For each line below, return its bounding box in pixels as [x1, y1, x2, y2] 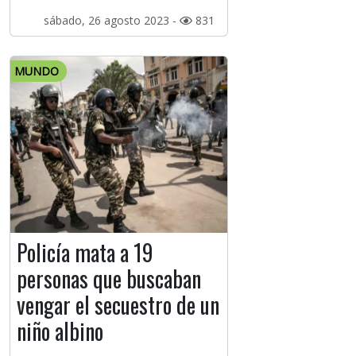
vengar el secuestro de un [17, 288, 219, 322]
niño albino [17, 315, 103, 348]
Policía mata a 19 [17, 236, 153, 269]
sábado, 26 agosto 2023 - [43, 13, 180, 29]
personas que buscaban [17, 262, 201, 296]
